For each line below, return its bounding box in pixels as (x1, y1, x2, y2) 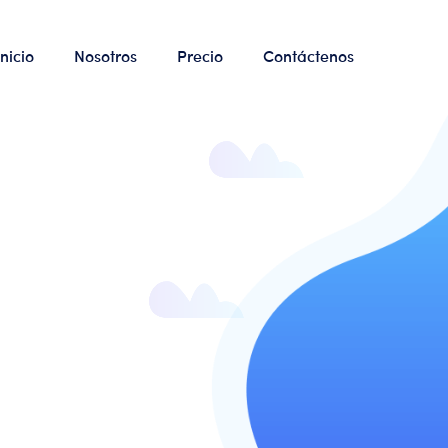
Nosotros (73, 44, 137, 66)
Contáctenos (262, 44, 354, 66)
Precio (176, 44, 223, 66)
